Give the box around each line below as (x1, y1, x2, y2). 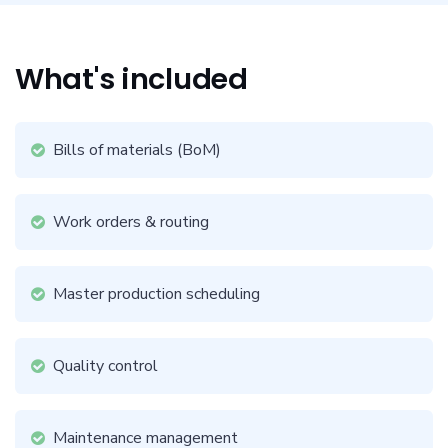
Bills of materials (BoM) (53, 139, 221, 161)
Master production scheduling (53, 283, 260, 305)
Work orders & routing (53, 211, 209, 233)
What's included (15, 59, 248, 99)
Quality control (53, 355, 158, 377)
